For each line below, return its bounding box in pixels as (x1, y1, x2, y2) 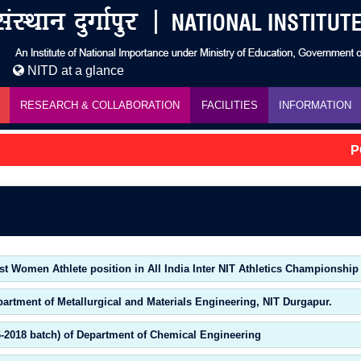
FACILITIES (201, 99, 258, 111)
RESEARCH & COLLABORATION (20, 99, 180, 111)
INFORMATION (279, 99, 352, 111)
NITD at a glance (24, 64, 124, 77)
